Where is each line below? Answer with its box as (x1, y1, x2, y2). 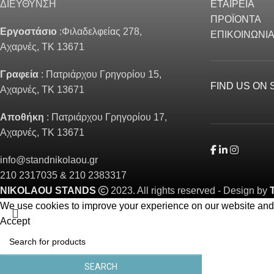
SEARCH (84, 262, 117, 272)
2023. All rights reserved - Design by (108, 185, 270, 196)
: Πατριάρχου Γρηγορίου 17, (44, 112, 167, 123)
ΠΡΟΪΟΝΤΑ (210, 14, 261, 25)
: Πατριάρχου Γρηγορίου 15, (39, 69, 161, 80)
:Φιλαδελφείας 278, (57, 26, 142, 37)
